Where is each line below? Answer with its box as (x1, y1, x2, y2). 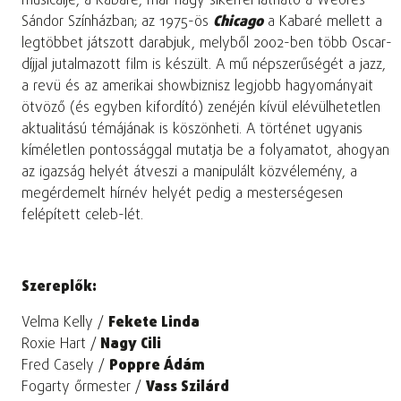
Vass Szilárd (146, 377, 229, 399)
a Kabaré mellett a (263, 12, 382, 34)
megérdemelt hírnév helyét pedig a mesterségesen (21, 183, 343, 206)
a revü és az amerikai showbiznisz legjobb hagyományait (21, 76, 373, 98)
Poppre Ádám (109, 355, 205, 378)
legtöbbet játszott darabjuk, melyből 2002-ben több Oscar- (21, 33, 392, 55)
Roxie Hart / (21, 334, 97, 356)
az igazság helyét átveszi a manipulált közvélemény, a (21, 162, 357, 184)
